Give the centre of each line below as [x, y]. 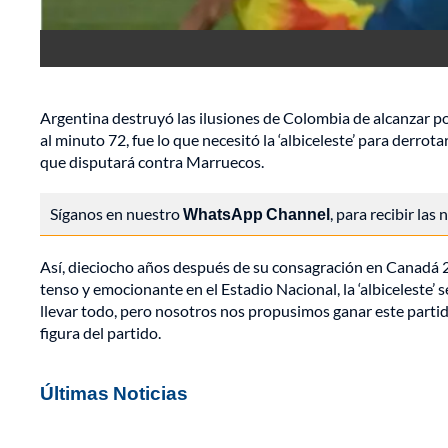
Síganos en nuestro [116, 214]
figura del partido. [100, 333]
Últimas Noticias [114, 393]
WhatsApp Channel [256, 214]
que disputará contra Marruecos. [152, 162]
